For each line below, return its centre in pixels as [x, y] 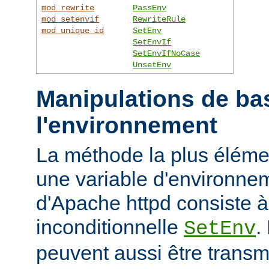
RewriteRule [159, 19]
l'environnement [127, 125]
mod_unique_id [73, 30]
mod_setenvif [71, 19]
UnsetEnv [152, 65]
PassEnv [150, 8]
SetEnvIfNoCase [167, 53]
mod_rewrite [68, 8]
